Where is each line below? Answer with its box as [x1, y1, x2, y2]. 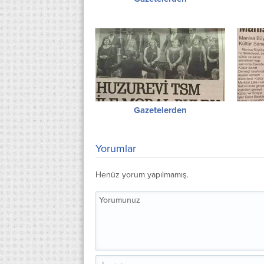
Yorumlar [95, 141, 136, 155]
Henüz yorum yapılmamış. [95, 169, 189, 180]
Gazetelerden [133, 104, 187, 115]
